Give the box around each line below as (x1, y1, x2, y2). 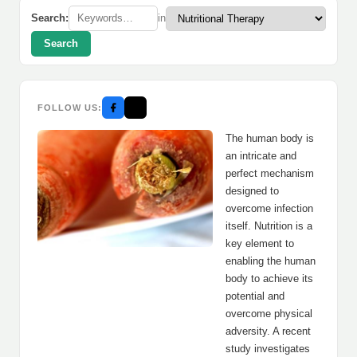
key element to (226, 237, 294, 249)
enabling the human (226, 255, 316, 267)
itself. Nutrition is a (226, 220, 312, 232)
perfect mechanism (226, 167, 314, 179)
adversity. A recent (226, 325, 311, 337)
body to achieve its (226, 273, 313, 284)
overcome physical (226, 308, 312, 320)
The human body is (226, 132, 314, 144)
